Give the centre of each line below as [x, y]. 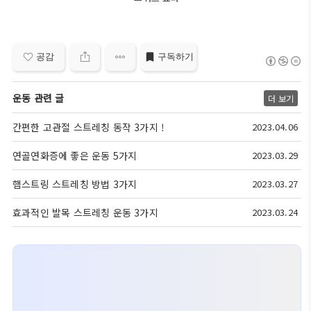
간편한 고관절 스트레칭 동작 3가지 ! [89, 127]
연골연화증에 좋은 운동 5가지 [75, 156]
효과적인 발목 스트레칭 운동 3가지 [85, 213]
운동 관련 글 [39, 98]
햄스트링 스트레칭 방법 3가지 [75, 184]
